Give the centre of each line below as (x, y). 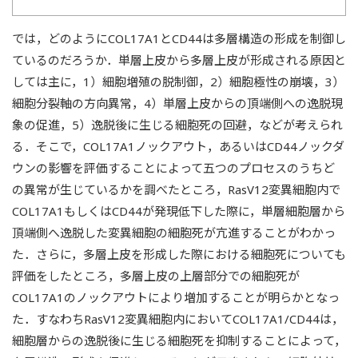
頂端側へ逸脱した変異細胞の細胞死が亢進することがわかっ (174, 232)
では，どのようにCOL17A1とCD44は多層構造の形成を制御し (179, 38)
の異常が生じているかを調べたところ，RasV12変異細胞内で (176, 189)
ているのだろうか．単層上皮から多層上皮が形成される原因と (179, 60)
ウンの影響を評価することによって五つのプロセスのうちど (173, 167)
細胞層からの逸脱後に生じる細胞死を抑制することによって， (179, 340)
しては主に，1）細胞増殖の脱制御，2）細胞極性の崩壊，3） (178, 81)
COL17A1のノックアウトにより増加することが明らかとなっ (176, 297)
